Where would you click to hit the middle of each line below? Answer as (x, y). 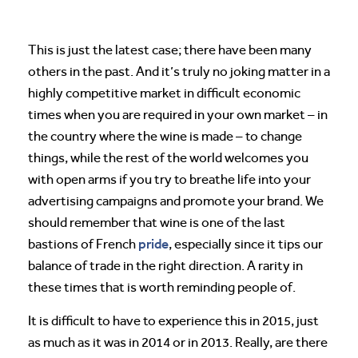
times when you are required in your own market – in (178, 115)
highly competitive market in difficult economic (164, 93)
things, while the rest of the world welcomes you (168, 158)
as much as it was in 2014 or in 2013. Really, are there (178, 343)
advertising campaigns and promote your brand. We (176, 201)
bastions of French (83, 245)
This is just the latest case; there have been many (170, 50)
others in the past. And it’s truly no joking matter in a (179, 72)
